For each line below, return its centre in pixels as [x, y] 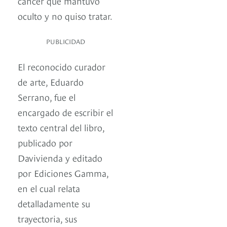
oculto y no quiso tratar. [65, 16]
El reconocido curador [62, 66]
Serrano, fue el [47, 97]
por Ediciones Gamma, [63, 173]
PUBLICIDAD [66, 41]
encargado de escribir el [65, 112]
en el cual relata [49, 188]
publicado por [45, 142]
